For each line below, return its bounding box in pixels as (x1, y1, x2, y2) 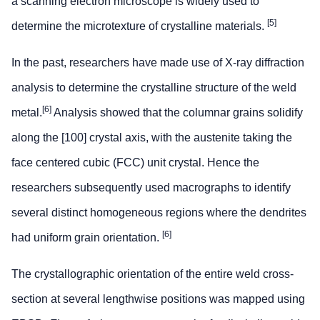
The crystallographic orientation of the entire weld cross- (11, 268, 294, 281)
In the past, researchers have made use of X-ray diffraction (11, 56, 304, 69)
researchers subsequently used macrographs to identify (11, 181, 291, 194)
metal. (11, 106, 42, 119)
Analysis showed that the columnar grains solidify (51, 106, 303, 119)
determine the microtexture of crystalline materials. (11, 20, 267, 33)
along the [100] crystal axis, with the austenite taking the (11, 131, 292, 144)
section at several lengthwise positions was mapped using (11, 293, 305, 306)
